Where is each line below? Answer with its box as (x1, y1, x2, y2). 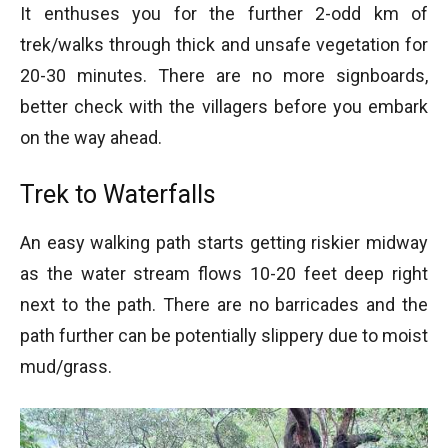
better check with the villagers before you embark (20, 95, 428, 117)
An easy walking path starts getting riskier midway (20, 231, 428, 253)
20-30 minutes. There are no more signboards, (20, 64, 428, 86)
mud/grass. (20, 355, 112, 377)
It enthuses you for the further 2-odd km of (20, 2, 428, 24)
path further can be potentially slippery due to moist (20, 324, 428, 346)
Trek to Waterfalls (20, 179, 216, 209)
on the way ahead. (20, 126, 162, 148)
